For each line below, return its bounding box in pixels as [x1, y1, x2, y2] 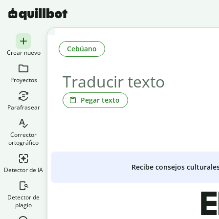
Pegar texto [81, 95, 120, 105]
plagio [15, 201, 32, 209]
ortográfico [8, 138, 39, 147]
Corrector [10, 131, 37, 139]
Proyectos [10, 76, 37, 84]
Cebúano [67, 44, 97, 53]
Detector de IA [4, 166, 43, 174]
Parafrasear [7, 103, 40, 111]
